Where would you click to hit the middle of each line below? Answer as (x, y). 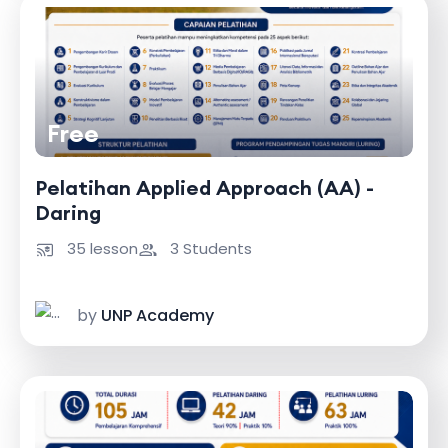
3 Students (209, 248)
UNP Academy (157, 315)
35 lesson (100, 248)
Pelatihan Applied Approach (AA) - (204, 187)
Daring (68, 212)
